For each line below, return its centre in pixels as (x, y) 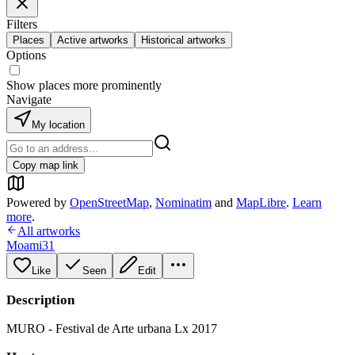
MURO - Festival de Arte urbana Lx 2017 (112, 328)
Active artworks (93, 40)
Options (26, 55)
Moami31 (31, 245)
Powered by (36, 202)
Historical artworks (183, 40)
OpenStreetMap (109, 202)
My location (58, 125)
